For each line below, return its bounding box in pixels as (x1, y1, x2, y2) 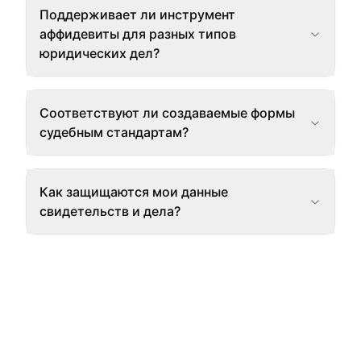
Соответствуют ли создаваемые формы (39, 105, 295, 121)
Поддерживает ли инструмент (39, 6, 235, 23)
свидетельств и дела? (39, 203, 180, 219)
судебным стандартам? (39, 124, 189, 140)
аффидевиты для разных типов (39, 26, 236, 42)
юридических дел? (39, 45, 160, 61)
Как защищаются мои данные (39, 184, 228, 200)
